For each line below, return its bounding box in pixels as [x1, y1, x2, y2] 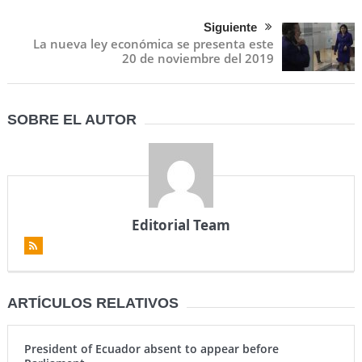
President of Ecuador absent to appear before [23, 341, 279, 357]
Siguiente [204, 20, 258, 35]
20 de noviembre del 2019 [122, 50, 275, 67]
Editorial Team [131, 216, 230, 235]
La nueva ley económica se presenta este [33, 36, 275, 53]
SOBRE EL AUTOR [6, 112, 137, 128]
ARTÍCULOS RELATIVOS [6, 295, 179, 312]
